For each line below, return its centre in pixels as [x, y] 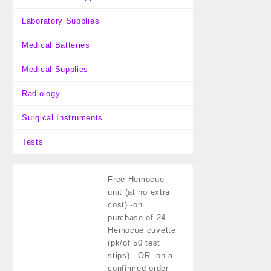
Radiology [41, 93]
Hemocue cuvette [142, 230]
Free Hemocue [136, 179]
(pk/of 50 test [134, 243]
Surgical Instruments [62, 118]
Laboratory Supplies [61, 21]
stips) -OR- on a [141, 256]
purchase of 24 [137, 217]
